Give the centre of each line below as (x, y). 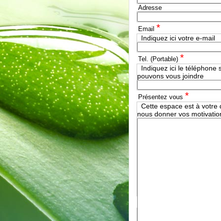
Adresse (150, 8)
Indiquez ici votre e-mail (178, 38)
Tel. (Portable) (159, 59)
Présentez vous (162, 97)
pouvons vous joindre (170, 76)
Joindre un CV (159, 203)
